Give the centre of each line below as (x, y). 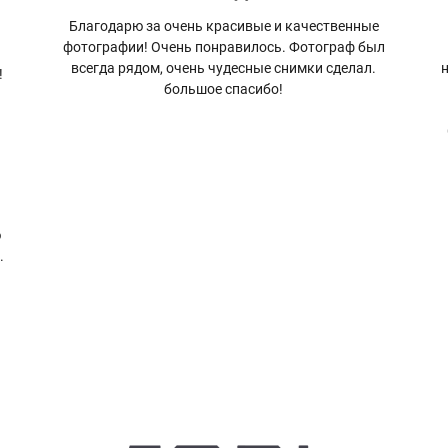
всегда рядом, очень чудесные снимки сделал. (224, 68)
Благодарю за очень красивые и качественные (223, 26)
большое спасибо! (224, 89)
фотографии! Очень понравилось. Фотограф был (223, 47)
